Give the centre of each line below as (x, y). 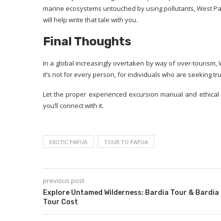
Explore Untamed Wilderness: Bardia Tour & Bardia (131, 193)
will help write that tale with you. (90, 20)
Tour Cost (60, 202)
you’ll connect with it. (73, 106)
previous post (64, 181)
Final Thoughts (87, 41)
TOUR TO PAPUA (126, 142)
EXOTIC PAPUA (68, 142)
